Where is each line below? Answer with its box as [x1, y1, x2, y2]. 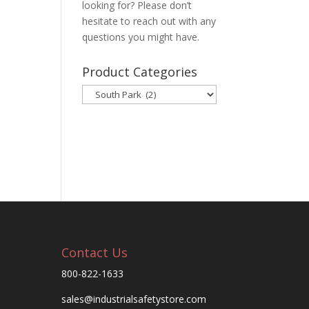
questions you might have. [82, 30, 200, 43]
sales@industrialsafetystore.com [61, 292, 207, 306]
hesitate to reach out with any [82, 14, 217, 28]
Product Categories [82, 63, 198, 80]
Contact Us [61, 243, 128, 261]
